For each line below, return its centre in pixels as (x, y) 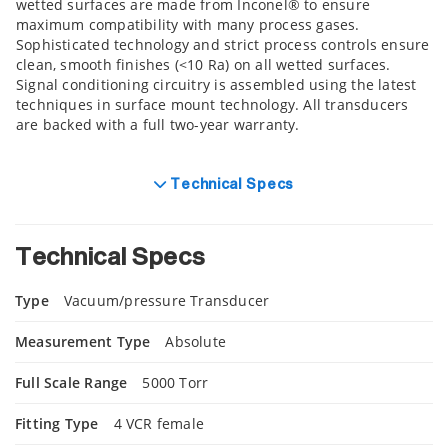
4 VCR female (159, 423)
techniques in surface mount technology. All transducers (212, 104)
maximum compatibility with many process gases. (188, 24)
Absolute (196, 341)
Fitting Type (57, 423)
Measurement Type (83, 341)
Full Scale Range (71, 382)
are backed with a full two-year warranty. (158, 124)
